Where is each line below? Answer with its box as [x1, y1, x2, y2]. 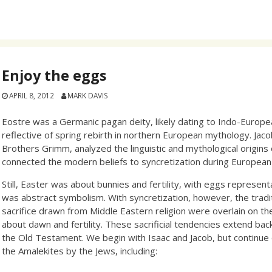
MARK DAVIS [67, 90, 108, 101]
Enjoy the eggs [2, 66, 107, 85]
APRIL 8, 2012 [9, 90, 55, 101]
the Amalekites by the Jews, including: [2, 244, 158, 257]
